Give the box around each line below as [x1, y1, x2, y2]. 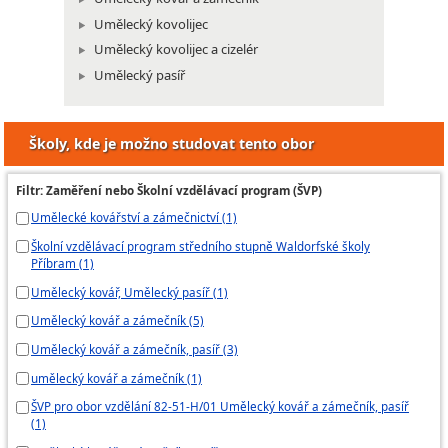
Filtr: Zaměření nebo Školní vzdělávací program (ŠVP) [16, 182, 322, 199]
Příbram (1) [31, 254, 94, 271]
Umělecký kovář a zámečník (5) [31, 312, 204, 329]
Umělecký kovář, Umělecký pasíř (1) [31, 283, 228, 300]
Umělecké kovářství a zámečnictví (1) [31, 209, 237, 226]
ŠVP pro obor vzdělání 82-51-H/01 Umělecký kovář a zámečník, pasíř [31, 398, 409, 415]
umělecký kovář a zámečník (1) [31, 369, 202, 386]
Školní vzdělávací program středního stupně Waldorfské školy [31, 237, 370, 254]
